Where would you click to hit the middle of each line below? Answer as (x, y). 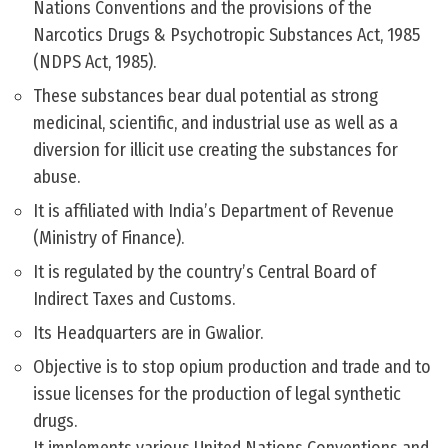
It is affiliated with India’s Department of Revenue (213, 211)
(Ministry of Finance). (108, 238)
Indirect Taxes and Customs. (134, 299)
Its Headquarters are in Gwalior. (148, 333)
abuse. (56, 177)
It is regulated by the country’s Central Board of (204, 272)
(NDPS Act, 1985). (94, 62)
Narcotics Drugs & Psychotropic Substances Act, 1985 (226, 35)
